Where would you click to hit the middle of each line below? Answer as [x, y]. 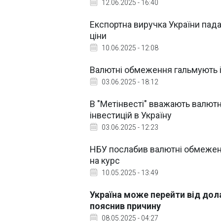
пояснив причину [125, 206]
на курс [105, 161]
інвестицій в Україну [131, 115]
